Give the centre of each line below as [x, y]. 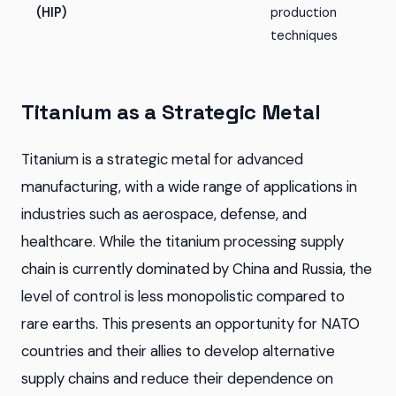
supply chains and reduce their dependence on [177, 378]
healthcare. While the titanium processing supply [183, 241]
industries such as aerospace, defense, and [164, 214]
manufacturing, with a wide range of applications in [189, 187]
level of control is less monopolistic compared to [183, 296]
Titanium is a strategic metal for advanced [162, 159]
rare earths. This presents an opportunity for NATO [190, 324]
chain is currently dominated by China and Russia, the [197, 269]
